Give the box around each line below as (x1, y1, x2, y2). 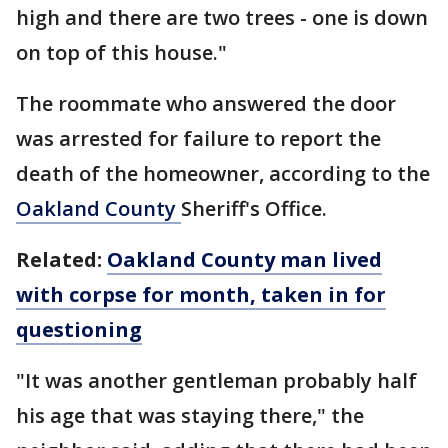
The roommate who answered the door (16, 90, 396, 117)
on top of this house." (16, 39, 227, 66)
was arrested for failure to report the (16, 125, 381, 152)
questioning (16, 316, 142, 343)
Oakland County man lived (107, 246, 382, 273)
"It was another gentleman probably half (16, 367, 417, 394)
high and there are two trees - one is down (16, 4, 428, 31)
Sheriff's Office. (181, 195, 327, 222)
